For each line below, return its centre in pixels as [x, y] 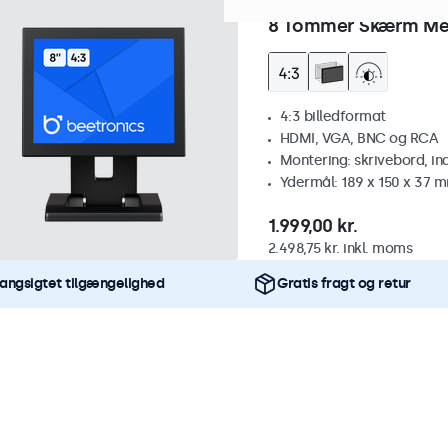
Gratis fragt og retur [344, 283]
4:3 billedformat [332, 116]
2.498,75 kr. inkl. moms [339, 248]
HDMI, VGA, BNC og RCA [358, 138]
